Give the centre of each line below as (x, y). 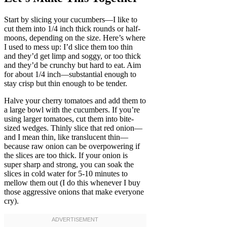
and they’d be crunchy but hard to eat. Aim (72, 65)
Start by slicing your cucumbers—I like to (71, 20)
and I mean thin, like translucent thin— (66, 137)
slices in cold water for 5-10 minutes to (66, 174)
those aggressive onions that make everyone (74, 192)
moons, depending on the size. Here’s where (75, 38)
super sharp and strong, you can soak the (69, 165)
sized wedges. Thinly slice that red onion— (73, 128)
